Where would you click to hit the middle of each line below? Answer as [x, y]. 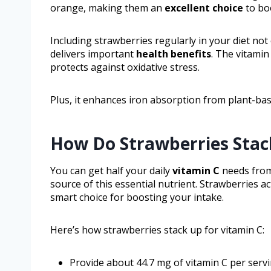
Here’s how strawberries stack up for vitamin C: [157, 230]
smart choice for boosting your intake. [137, 198]
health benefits [174, 54]
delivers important [93, 54]
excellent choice [204, 8]
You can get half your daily [111, 171]
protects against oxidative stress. [125, 67]
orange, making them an [107, 8]
